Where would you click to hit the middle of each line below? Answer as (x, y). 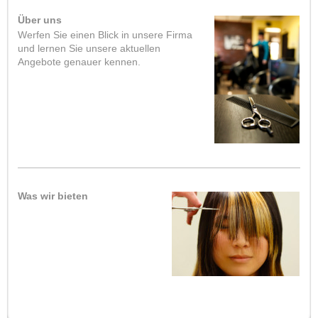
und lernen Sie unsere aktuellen (89, 48)
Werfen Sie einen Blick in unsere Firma (105, 34)
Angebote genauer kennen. (79, 61)
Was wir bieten (53, 196)
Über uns (40, 20)
